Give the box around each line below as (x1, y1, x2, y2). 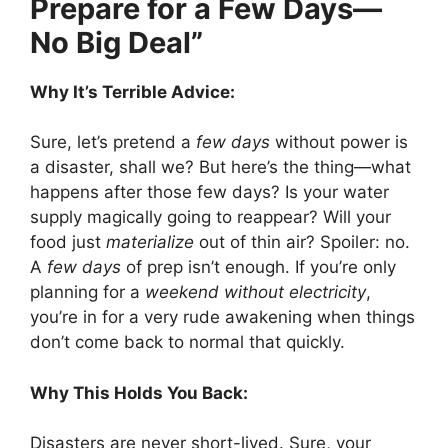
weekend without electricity (145, 282, 366, 303)
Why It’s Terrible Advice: (30, 81, 235, 102)
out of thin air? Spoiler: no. (194, 232, 410, 253)
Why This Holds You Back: (30, 382, 248, 403)
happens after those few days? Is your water (30, 182, 389, 203)
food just (30, 232, 106, 253)
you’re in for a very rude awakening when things (30, 307, 415, 328)
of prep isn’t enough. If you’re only (121, 257, 396, 278)
